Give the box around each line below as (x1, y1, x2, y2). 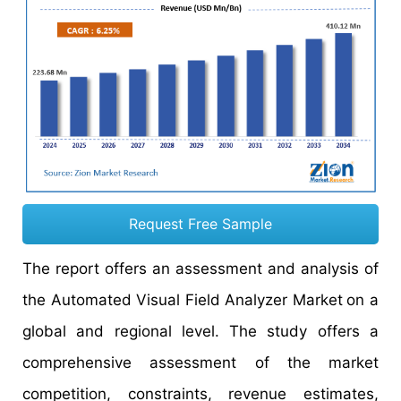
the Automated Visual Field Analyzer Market (22, 291, 343, 310)
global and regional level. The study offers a (22, 322, 379, 341)
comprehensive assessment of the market (22, 354, 379, 372)
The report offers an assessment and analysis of (22, 260, 379, 278)
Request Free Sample (129, 215, 272, 234)
